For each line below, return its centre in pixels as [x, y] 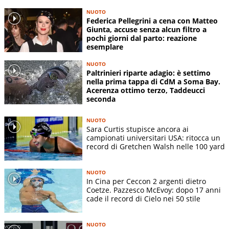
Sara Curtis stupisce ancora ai [138, 129]
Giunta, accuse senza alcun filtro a [146, 29]
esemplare [105, 47]
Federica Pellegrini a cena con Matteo [152, 21]
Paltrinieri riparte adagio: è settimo [148, 73]
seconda [101, 99]
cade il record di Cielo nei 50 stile [143, 199]
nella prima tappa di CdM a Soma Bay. [153, 82]
